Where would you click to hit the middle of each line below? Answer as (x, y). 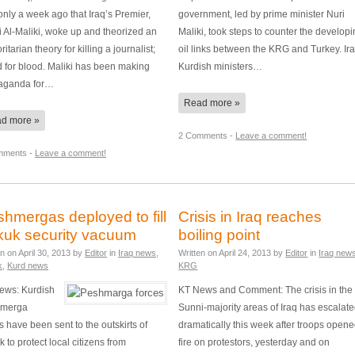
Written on (199, 253)
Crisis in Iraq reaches (250, 217)
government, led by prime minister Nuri (262, 14)
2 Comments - (207, 136)
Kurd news (28, 266)
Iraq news (137, 253)
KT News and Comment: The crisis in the (266, 289)
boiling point (219, 235)
